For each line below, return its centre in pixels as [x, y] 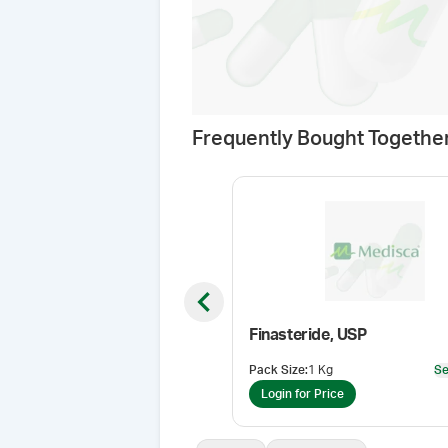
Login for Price [302, 393]
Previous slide [248, 308]
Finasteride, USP [308, 335]
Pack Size [277, 370]
